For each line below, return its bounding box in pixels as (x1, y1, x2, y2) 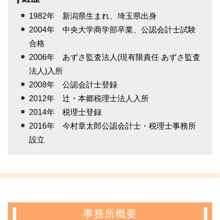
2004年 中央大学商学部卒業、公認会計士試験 (29, 26, 196, 34)
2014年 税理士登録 (29, 108, 102, 117)
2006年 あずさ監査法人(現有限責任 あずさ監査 (29, 53, 201, 62)
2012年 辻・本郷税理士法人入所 (29, 94, 149, 103)
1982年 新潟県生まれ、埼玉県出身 (29, 12, 157, 21)
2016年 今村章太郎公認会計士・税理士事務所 (29, 122, 196, 131)
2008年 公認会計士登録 (29, 81, 118, 89)
